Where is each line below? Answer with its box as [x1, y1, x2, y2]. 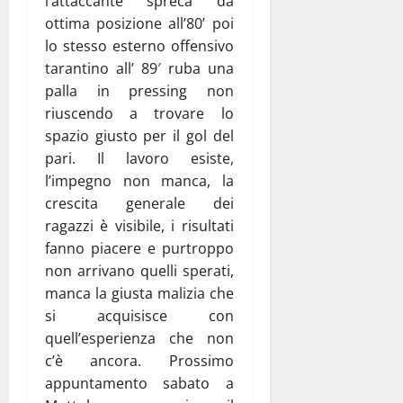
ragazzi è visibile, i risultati [45, 215, 234, 236]
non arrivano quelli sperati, [45, 260, 234, 281]
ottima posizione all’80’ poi [45, 13, 234, 33]
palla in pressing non [45, 80, 234, 101]
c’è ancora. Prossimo [45, 350, 234, 371]
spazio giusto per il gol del [45, 125, 234, 146]
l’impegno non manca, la [45, 170, 234, 191]
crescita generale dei [45, 193, 234, 213]
